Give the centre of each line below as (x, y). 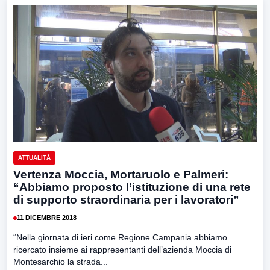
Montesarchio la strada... (61, 261)
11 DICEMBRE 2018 (47, 218)
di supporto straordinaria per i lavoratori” (126, 199)
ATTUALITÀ (34, 157)
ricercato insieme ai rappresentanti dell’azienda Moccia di (122, 249)
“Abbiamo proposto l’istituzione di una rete (132, 187)
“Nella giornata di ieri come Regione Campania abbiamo (120, 237)
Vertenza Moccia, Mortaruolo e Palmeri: (121, 174)
